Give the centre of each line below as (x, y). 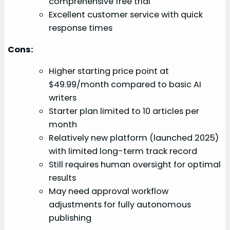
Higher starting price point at (109, 71)
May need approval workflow (109, 191)
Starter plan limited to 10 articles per (124, 111)
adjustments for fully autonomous (120, 205)
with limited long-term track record (123, 151)
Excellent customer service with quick (126, 14)
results (63, 178)
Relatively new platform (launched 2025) (134, 138)
